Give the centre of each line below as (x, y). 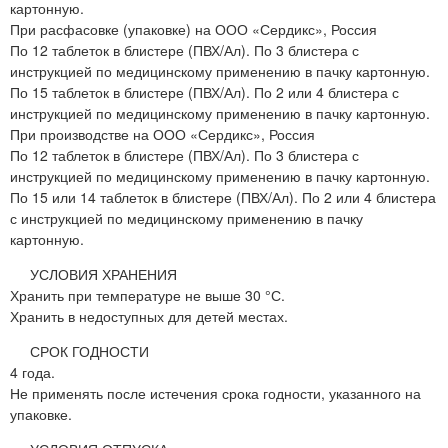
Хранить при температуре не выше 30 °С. (147, 295)
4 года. (32, 372)
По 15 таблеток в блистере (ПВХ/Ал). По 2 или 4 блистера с (204, 92)
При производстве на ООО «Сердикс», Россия (162, 134)
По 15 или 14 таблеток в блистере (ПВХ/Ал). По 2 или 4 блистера (223, 197)
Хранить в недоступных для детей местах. (149, 316)
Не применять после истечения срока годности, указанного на (215, 393)
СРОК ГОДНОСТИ (89, 351)
